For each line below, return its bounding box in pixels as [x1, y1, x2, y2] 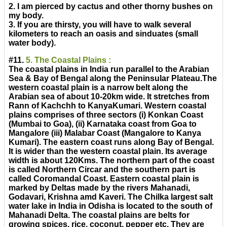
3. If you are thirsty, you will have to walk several [9, 20, 191, 29]
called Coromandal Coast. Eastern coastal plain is [9, 174, 199, 183]
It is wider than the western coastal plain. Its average [9, 147, 207, 156]
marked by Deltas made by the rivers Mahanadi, [9, 183, 190, 193]
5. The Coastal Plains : [26, 56, 111, 65]
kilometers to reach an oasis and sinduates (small [9, 29, 198, 39]
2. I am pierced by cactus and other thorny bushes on [9, 2, 213, 11]
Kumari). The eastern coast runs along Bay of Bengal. [9, 138, 214, 147]
